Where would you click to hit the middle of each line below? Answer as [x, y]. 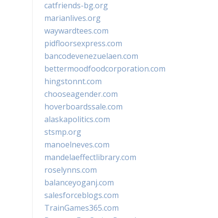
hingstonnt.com [73, 81]
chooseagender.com [81, 94]
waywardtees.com [76, 31]
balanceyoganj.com [79, 182]
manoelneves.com [77, 145]
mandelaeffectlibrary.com [90, 157]
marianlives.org [73, 18]
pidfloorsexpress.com [83, 43]
